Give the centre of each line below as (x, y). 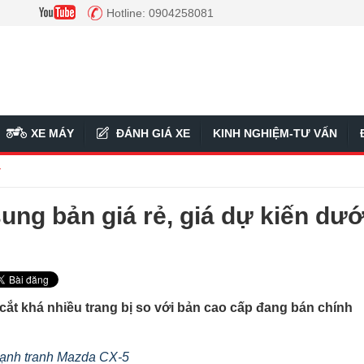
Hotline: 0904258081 (160, 13)
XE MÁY (52, 133)
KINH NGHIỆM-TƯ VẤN (275, 133)
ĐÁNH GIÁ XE (153, 133)
